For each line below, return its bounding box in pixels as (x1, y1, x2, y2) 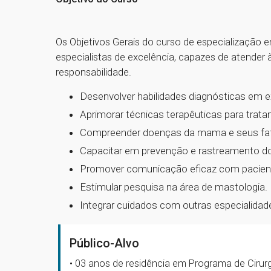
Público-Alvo (70, 236, 139, 251)
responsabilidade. (56, 66, 131, 79)
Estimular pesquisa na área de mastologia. (80, 181, 267, 194)
